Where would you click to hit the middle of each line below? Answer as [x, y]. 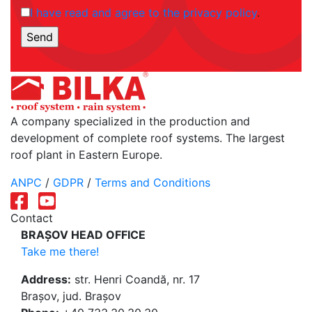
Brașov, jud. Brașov [71, 296]
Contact [32, 218]
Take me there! [60, 252]
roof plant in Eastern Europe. [86, 155]
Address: [46, 280]
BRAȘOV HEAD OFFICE [83, 235]
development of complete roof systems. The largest [148, 138]
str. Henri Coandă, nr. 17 [135, 280]
